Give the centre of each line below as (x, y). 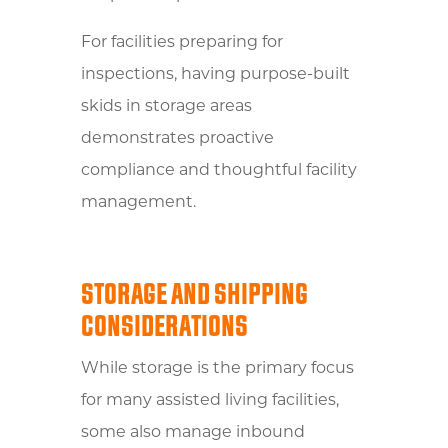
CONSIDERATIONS (164, 326)
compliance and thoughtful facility (218, 170)
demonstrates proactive (177, 138)
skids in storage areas (166, 106)
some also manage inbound (192, 432)
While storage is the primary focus (217, 368)
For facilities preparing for (181, 42)
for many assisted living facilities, (209, 400)
